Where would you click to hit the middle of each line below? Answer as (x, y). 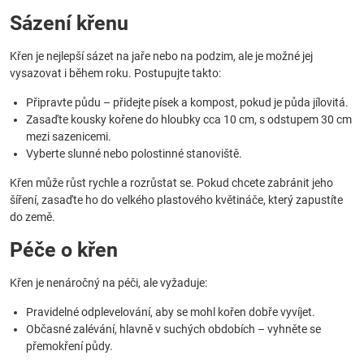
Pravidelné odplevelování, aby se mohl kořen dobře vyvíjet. (171, 312)
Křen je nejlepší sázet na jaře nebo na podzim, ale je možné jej (161, 56)
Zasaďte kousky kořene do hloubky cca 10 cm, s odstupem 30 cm (189, 119)
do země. (32, 217)
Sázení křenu (69, 23)
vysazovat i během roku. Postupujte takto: (115, 73)
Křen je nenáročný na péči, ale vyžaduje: (108, 283)
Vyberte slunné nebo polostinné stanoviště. (134, 154)
